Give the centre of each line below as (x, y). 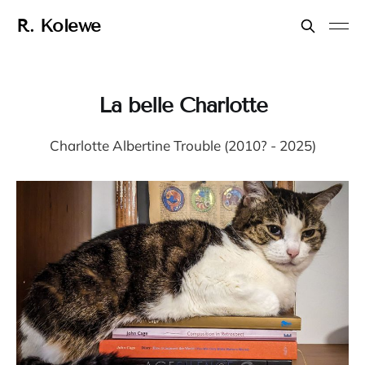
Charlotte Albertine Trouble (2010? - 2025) (182, 145)
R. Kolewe (59, 26)
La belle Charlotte (182, 106)
